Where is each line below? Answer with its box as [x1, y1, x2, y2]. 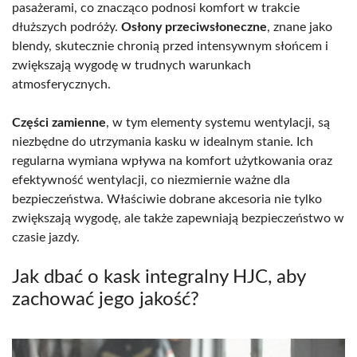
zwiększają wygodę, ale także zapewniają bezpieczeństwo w [12, 211, 344, 225]
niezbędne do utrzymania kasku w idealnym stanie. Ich [12, 135, 313, 148]
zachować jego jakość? [12, 289, 199, 309]
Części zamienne [12, 116, 106, 129]
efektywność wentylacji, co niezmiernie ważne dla [12, 173, 290, 186]
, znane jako [267, 20, 332, 33]
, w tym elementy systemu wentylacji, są [106, 116, 330, 129]
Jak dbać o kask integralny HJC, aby [12, 267, 305, 287]
